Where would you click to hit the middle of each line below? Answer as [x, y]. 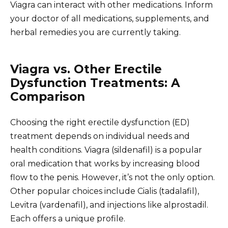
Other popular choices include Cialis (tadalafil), [105, 191]
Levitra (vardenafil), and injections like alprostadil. [109, 205]
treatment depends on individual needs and [100, 136]
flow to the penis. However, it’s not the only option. [112, 177]
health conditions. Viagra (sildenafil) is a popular [106, 150]
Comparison [48, 96]
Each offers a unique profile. [68, 218]
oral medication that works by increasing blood [105, 163]
